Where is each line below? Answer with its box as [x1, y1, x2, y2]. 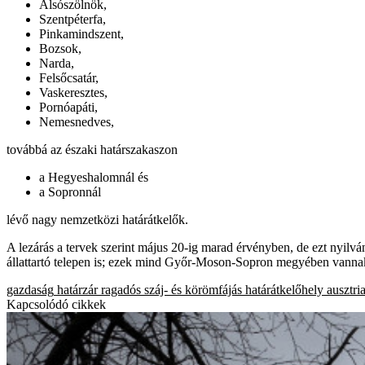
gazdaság [7, 282, 54, 297]
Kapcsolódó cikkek [7, 297, 106, 311]
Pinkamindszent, [39, 26, 124, 41]
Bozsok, [39, 41, 81, 55]
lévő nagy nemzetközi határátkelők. [7, 212, 188, 226]
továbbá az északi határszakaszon [7, 142, 178, 156]
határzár [57, 282, 98, 297]
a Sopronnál [39, 184, 101, 199]
